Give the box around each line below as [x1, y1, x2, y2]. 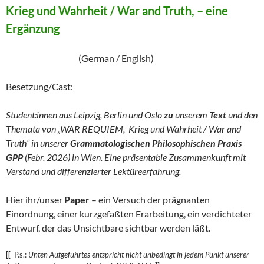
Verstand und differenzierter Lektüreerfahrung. [6, 166, 181, 177]
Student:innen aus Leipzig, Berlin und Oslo [6, 109, 164, 120]
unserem [173, 109, 209, 120]
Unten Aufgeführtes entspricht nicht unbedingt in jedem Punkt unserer [28, 250, 249, 259]
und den [226, 109, 258, 120]
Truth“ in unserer [6, 137, 70, 148]
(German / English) [6, 52, 154, 64]
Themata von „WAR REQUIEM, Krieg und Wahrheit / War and [6, 123, 241, 134]
